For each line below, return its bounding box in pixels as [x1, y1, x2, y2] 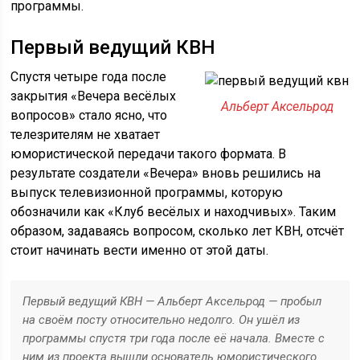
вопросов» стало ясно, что [10, 108, 168, 123]
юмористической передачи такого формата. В [10, 146, 287, 162]
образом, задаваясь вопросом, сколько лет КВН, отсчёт [10, 223, 345, 239]
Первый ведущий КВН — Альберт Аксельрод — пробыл [22, 294, 322, 309]
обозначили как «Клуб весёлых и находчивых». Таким [10, 204, 337, 219]
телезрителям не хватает [10, 127, 161, 142]
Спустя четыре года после [10, 69, 167, 84]
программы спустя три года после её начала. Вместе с [22, 331, 325, 346]
